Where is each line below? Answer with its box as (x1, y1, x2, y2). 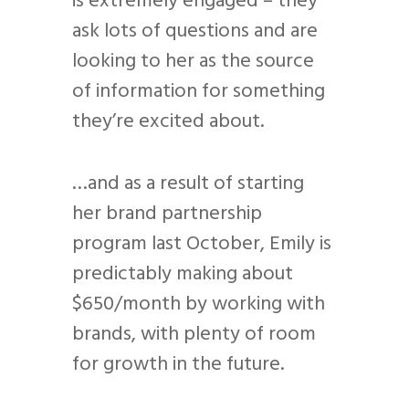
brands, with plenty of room (72, 319, 316, 351)
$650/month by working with (72, 288, 325, 321)
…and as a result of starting (72, 168, 304, 201)
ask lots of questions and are (72, 16, 318, 48)
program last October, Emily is (72, 228, 331, 261)
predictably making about (72, 258, 293, 291)
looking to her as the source (72, 46, 314, 79)
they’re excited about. (72, 106, 264, 139)
